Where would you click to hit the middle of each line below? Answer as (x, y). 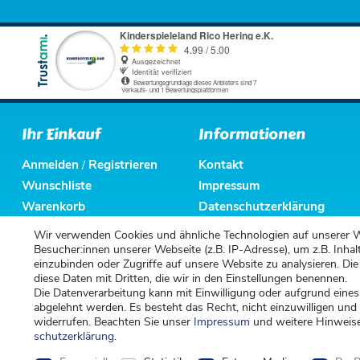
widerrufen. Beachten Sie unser (114, 322)
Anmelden (50, 165)
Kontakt (221, 165)
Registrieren (123, 165)
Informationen (252, 135)
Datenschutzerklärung (262, 207)
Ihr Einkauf (61, 135)
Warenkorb (53, 207)
